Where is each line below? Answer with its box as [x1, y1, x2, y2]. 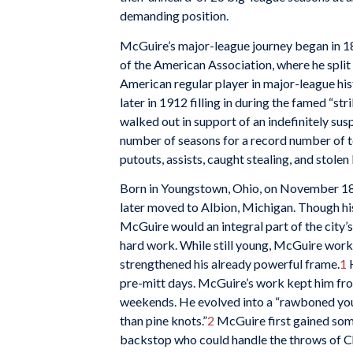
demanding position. [120, 8, 229, 23]
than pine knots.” [120, 313, 207, 329]
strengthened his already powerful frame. [120, 256, 340, 272]
